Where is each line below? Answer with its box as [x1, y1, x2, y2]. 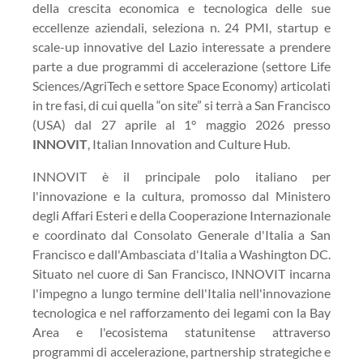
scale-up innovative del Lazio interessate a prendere [32, 39, 331, 54]
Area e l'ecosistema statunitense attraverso [32, 324, 331, 340]
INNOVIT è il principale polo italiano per [32, 169, 331, 184]
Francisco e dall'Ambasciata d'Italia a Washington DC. [32, 246, 331, 262]
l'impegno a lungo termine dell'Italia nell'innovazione [32, 285, 331, 301]
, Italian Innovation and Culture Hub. [88, 136, 290, 152]
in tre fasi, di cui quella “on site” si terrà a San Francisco [32, 97, 331, 113]
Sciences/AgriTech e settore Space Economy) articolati [32, 78, 331, 93]
